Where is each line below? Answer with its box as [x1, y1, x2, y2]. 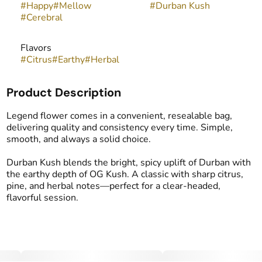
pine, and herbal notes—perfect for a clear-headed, [6, 180, 220, 192]
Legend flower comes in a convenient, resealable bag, [6, 109, 232, 122]
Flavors [20, 42, 51, 54]
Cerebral [26, 11, 63, 24]
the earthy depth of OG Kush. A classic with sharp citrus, [6, 168, 243, 181]
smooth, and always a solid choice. [6, 133, 151, 146]
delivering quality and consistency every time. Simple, [6, 121, 233, 134]
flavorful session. [6, 191, 78, 204]
